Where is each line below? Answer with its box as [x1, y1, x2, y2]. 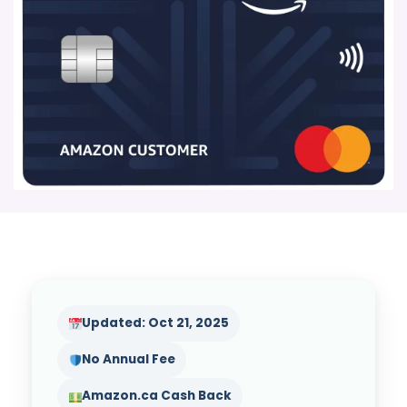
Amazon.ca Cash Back [82, 387, 233, 405]
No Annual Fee [82, 351, 176, 369]
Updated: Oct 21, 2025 [82, 314, 230, 333]
